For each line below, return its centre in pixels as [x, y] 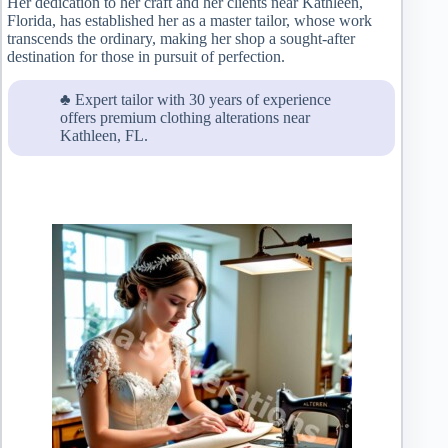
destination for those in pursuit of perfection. [146, 57]
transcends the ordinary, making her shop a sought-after [181, 39]
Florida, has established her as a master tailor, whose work [189, 21]
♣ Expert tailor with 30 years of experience [195, 99]
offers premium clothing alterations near [185, 117]
